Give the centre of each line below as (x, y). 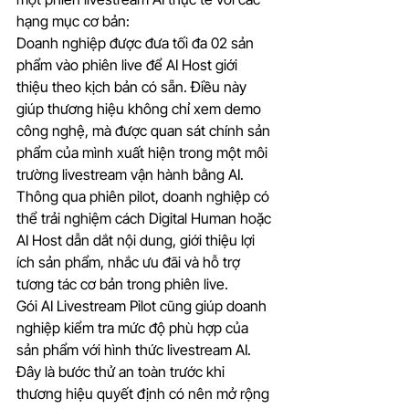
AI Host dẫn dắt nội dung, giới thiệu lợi (137, 241)
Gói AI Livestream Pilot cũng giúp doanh (143, 306)
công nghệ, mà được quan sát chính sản (145, 131)
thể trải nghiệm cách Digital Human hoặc (146, 219)
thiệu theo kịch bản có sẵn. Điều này (133, 87)
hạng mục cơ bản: (73, 21)
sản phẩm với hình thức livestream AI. (136, 350)
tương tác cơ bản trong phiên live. (122, 284)
